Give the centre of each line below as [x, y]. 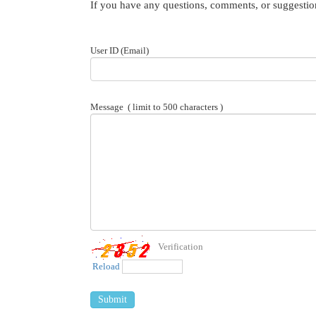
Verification [181, 246]
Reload [106, 266]
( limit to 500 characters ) [173, 107]
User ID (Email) [120, 50]
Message [107, 107]
